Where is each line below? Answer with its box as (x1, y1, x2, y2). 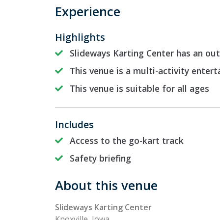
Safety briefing (70, 152, 131, 164)
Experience (55, 2, 120, 20)
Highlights (55, 30, 105, 44)
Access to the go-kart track (70, 134, 184, 146)
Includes (55, 117, 94, 131)
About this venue (55, 176, 158, 194)
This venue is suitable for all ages (70, 82, 209, 94)
